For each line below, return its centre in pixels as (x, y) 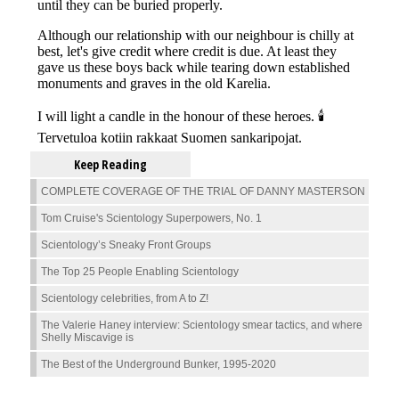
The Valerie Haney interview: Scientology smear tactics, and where (202, 326)
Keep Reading (110, 165)
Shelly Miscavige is (87, 338)
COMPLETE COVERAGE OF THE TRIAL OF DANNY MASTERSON (203, 192)
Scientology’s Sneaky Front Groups (126, 245)
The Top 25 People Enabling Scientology (140, 272)
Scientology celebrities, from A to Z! (125, 299)
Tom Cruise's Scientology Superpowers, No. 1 (151, 219)
